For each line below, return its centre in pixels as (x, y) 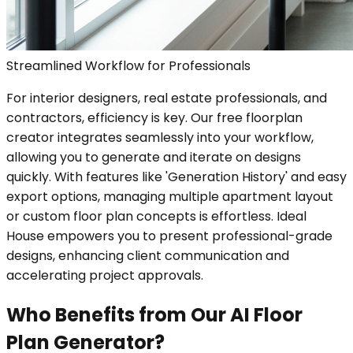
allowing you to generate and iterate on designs (154, 157)
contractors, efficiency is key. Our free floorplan (154, 117)
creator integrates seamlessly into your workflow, (160, 137)
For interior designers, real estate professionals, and (167, 98)
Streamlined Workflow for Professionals (128, 65)
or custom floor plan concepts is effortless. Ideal (156, 216)
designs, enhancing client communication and (148, 255)
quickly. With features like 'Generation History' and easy (176, 176)
